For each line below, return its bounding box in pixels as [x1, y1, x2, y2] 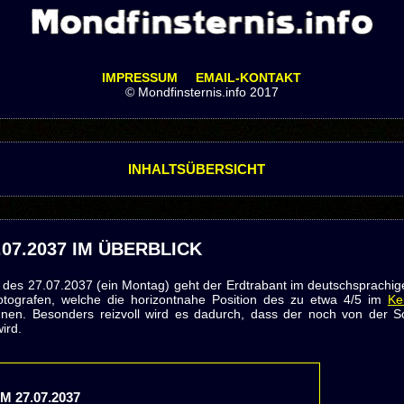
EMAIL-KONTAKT [196, 70, 302, 85]
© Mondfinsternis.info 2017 [124, 85, 279, 99]
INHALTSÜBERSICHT [127, 161, 265, 177]
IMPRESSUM [102, 70, 179, 85]
